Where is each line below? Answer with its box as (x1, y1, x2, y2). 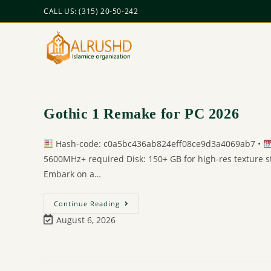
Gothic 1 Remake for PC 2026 (44, 106, 240, 122)
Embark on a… (44, 168, 101, 180)
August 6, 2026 (56, 214, 116, 226)
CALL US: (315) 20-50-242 (44, 6, 139, 16)
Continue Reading (54, 199, 120, 208)
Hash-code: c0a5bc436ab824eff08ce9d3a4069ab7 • (53, 138, 263, 149)
